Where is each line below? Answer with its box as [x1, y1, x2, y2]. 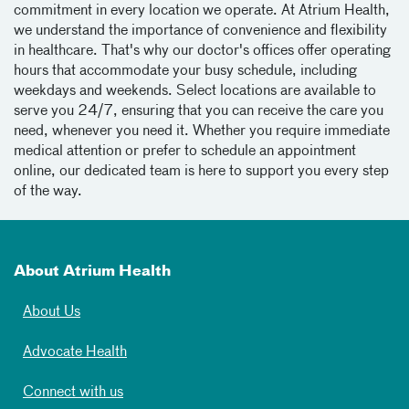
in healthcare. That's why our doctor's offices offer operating [14, 44, 391, 58]
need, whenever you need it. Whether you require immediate [14, 124, 390, 139]
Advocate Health [23, 345, 127, 360]
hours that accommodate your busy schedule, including [14, 64, 357, 79]
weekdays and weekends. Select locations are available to [14, 84, 376, 99]
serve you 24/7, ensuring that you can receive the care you [14, 104, 383, 119]
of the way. [14, 184, 82, 199]
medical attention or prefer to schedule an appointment [14, 144, 356, 159]
